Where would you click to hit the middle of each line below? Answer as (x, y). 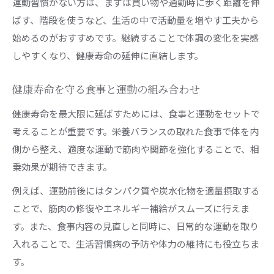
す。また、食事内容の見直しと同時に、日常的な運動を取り (135, 226)
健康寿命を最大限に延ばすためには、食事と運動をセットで (136, 113)
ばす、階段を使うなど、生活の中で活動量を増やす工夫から (135, 20)
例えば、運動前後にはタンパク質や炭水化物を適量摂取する (136, 190)
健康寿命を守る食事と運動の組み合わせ (106, 90)
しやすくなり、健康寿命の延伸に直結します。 (108, 55)
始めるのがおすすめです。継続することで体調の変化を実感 (135, 37)
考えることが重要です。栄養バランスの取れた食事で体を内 (135, 131)
